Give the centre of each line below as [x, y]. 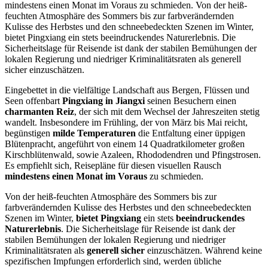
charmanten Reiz [39, 111]
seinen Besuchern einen [191, 100]
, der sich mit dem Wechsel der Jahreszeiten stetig [167, 111]
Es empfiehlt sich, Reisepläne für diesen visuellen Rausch [113, 165]
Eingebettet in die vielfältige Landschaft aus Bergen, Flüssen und [127, 90]
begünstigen [29, 133]
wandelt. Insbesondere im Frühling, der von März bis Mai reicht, [126, 122]
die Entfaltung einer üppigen [191, 133]
